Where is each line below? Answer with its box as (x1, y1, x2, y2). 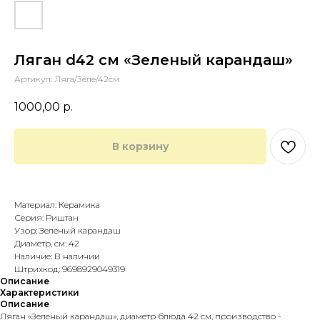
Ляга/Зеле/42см (54, 74, 119, 84)
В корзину (111, 140, 169, 154)
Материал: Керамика (14, 199, 100, 211)
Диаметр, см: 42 (14, 238, 79, 249)
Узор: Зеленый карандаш (14, 225, 121, 236)
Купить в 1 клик (14, 186, 79, 198)
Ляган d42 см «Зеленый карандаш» (14, 51, 293, 69)
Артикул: (14, 74, 54, 84)
